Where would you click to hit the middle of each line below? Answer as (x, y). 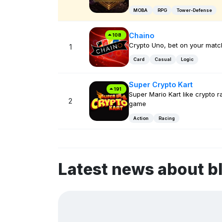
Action (141, 118)
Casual (163, 59)
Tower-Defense (194, 10)
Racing (166, 118)
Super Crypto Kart (161, 85)
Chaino (141, 35)
